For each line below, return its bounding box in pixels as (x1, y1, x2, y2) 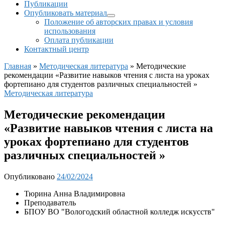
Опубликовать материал (24, 9, 107, 17)
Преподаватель (24, 198, 76, 207)
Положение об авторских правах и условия (44, 18, 193, 26)
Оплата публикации (44, 36, 114, 44)
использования (44, 27, 95, 35)
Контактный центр (24, 45, 89, 53)
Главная (4, 62, 31, 70)
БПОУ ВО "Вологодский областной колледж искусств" (24, 207, 215, 216)
